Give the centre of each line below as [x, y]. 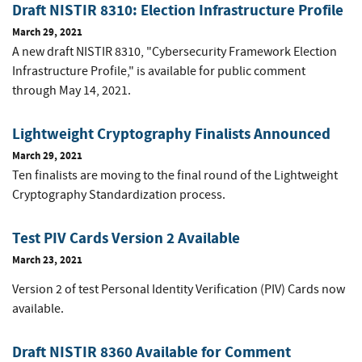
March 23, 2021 [47, 260]
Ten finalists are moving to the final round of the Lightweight [175, 176]
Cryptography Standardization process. [119, 195]
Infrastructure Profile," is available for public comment [159, 72]
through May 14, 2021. [72, 91]
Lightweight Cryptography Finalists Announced [171, 134]
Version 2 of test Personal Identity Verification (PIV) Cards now [179, 290]
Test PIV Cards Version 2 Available [126, 238]
